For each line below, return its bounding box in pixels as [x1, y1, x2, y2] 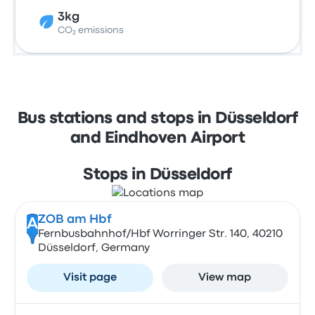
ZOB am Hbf [37, 214, 112, 225]
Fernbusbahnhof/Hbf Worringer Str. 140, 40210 [37, 229, 283, 239]
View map [198, 273, 252, 283]
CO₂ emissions [58, 26, 124, 34]
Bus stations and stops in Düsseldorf [17, 112, 298, 126]
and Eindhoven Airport [70, 131, 245, 146]
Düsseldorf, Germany [37, 243, 150, 253]
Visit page [63, 273, 117, 283]
